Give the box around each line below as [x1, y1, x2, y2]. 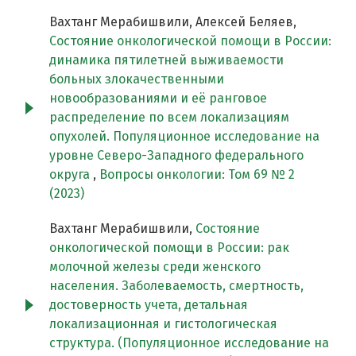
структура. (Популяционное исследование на [49, 335, 329, 351]
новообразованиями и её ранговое [49, 91, 267, 106]
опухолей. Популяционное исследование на [49, 129, 319, 145]
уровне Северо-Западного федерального [49, 148, 304, 164]
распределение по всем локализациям [49, 110, 289, 126]
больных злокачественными [49, 72, 224, 87]
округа [49, 167, 93, 183]
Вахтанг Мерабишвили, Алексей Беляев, [49, 14, 296, 30]
